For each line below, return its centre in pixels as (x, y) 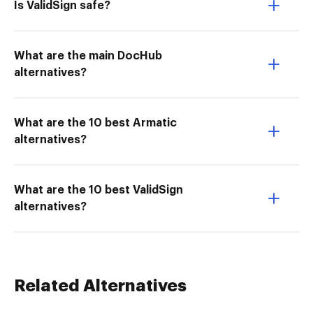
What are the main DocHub (88, 56)
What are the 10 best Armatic (95, 123)
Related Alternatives (100, 286)
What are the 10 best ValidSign (99, 190)
